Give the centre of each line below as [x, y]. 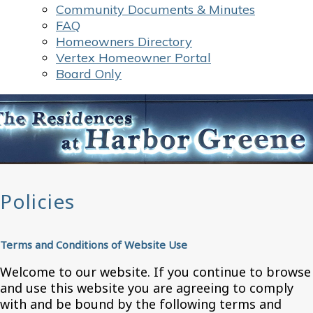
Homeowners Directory [124, 42]
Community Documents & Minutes [155, 9]
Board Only [89, 74]
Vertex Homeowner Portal [133, 58]
